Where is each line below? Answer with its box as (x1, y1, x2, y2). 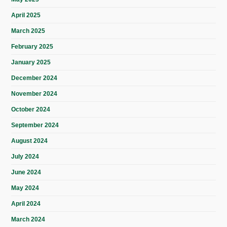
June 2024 (11, 169, 42, 176)
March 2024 (11, 216, 46, 223)
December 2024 (11, 74, 58, 82)
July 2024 (11, 153, 40, 161)
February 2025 (11, 43, 54, 51)
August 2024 (11, 137, 48, 145)
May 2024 (11, 184, 40, 192)
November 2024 (11, 90, 58, 98)
